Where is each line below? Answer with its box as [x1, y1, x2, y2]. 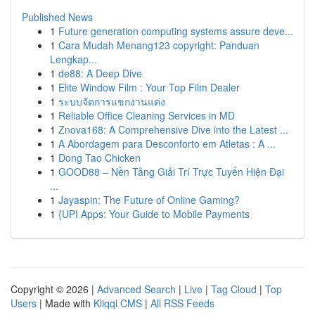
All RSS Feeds [150, 296, 214, 310]
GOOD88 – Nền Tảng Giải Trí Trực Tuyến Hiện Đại [58, 165, 284, 179]
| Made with [37, 296, 94, 310]
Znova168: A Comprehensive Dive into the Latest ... [58, 122, 288, 136]
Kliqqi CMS [94, 296, 142, 310]
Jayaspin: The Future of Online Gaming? [58, 193, 240, 207]
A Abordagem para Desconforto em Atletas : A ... [58, 136, 276, 150]
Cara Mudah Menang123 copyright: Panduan [58, 38, 259, 52]
